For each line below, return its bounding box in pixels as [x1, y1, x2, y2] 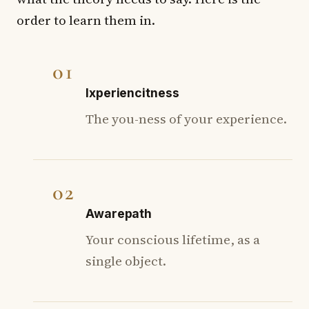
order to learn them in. [17, 10, 155, 29]
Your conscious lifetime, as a [86, 230, 260, 248]
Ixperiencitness [86, 86, 179, 101]
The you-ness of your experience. [86, 110, 287, 128]
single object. [86, 251, 166, 270]
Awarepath [86, 206, 152, 221]
